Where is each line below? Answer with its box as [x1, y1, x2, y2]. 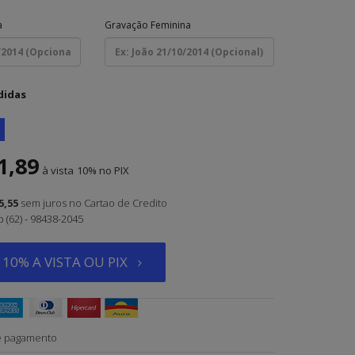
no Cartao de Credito [68, 196, 167, 210]
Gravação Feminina [105, 18, 192, 32]
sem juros [20, 196, 67, 210]
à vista [41, 163, 74, 177]
